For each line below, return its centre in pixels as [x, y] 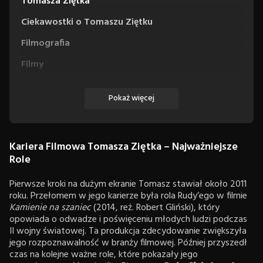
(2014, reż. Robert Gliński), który [155, 208]
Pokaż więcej [131, 98]
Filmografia [45, 43]
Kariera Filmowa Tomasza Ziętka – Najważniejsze [124, 147]
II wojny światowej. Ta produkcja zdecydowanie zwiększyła [128, 231]
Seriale [36, 85]
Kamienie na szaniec [50, 208]
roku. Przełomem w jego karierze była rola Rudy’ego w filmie [128, 196]
